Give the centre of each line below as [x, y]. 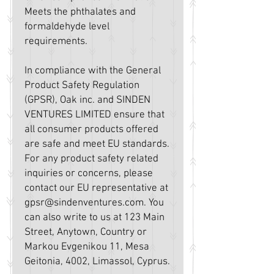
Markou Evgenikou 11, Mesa [87, 247]
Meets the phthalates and [80, 13]
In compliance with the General [93, 71]
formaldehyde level [67, 27]
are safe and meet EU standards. [97, 145]
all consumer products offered [91, 130]
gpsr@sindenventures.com [84, 203]
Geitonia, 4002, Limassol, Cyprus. [97, 262]
